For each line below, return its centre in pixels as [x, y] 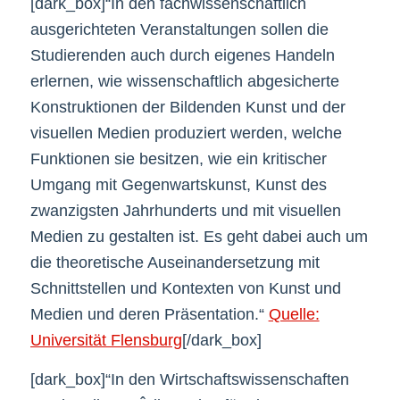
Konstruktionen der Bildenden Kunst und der [187, 108]
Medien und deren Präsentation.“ [149, 315]
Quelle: [294, 315]
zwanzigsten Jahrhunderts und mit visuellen [185, 211]
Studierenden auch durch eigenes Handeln [182, 56]
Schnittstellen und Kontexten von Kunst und [185, 289]
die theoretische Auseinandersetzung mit [175, 263]
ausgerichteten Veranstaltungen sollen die [179, 30]
